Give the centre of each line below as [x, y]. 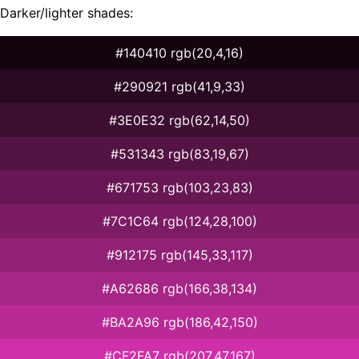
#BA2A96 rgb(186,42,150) [179, 322]
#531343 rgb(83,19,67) [179, 153]
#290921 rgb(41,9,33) [179, 86]
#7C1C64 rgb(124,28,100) [179, 221]
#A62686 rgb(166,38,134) [179, 288]
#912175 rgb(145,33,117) [179, 254]
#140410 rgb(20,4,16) [179, 52]
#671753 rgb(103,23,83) [179, 187]
